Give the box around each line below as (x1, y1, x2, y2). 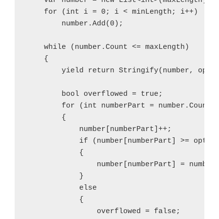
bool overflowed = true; (26, 90, 163, 98)
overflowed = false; (26, 207, 180, 216)
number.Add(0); (26, 20, 123, 28)
